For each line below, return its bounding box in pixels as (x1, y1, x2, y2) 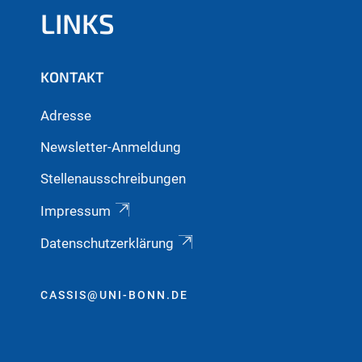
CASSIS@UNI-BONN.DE (40, 288, 188, 302)
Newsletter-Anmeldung (40, 138, 181, 155)
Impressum (40, 202, 111, 219)
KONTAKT (40, 68, 104, 86)
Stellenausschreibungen (40, 170, 186, 187)
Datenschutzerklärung (40, 234, 174, 251)
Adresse (40, 107, 91, 124)
